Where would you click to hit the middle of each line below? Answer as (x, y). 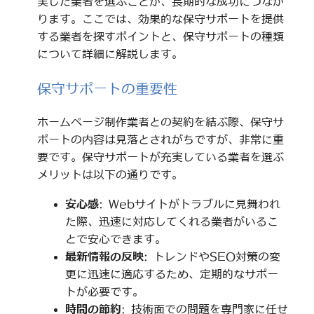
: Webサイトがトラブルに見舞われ (189, 204)
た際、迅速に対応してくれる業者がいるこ (171, 221)
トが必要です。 (104, 291)
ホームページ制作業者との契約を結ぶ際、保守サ (160, 122)
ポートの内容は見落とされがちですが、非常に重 (160, 140)
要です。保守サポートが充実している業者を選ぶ (160, 157)
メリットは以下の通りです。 (110, 175)
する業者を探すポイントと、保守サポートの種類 (160, 37)
